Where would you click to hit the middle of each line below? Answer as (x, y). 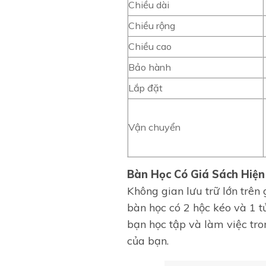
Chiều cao (150, 46)
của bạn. (148, 240)
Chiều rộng (152, 25)
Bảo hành (150, 67)
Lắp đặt (145, 88)
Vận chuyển (154, 127)
